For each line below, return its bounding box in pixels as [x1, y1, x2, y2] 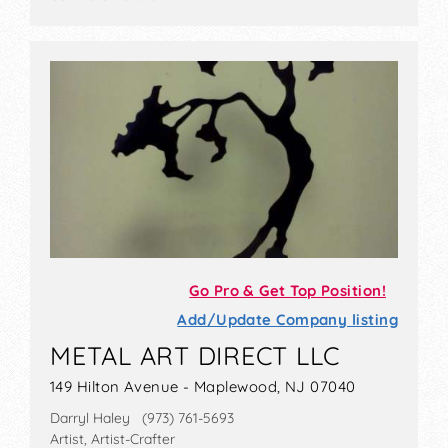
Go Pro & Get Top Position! [189, 281, 386, 301]
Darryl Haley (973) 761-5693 [50, 409, 234, 428]
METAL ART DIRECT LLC [50, 340, 341, 372]
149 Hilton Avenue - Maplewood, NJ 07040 [50, 377, 356, 397]
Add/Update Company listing [177, 310, 398, 330]
